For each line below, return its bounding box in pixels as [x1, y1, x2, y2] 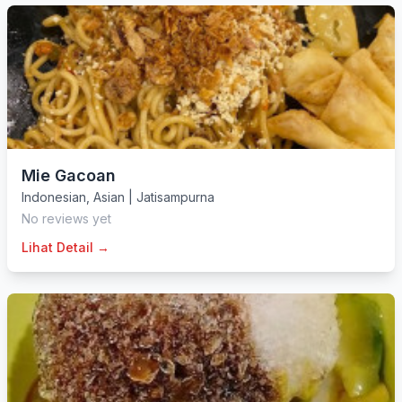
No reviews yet [22, 211, 111, 226]
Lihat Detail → [22, 240, 109, 255]
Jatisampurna [136, 189, 214, 205]
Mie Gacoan [22, 166, 116, 185]
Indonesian [22, 189, 86, 205]
